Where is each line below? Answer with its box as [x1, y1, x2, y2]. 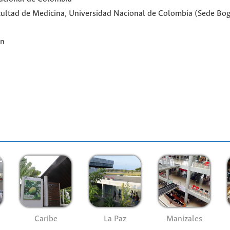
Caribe [34, 215, 57, 224]
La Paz [104, 215, 126, 224]
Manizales [166, 215, 202, 224]
